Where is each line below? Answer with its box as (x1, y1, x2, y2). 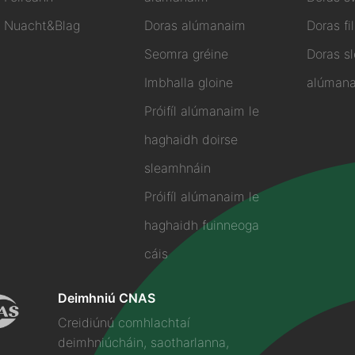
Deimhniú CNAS (58, 289, 156, 306)
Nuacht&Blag (4, 17, 80, 34)
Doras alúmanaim (143, 17, 246, 34)
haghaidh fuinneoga (143, 217, 259, 234)
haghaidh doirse (143, 132, 238, 148)
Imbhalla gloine (143, 74, 233, 91)
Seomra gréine (143, 46, 228, 63)
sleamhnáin (143, 160, 211, 177)
